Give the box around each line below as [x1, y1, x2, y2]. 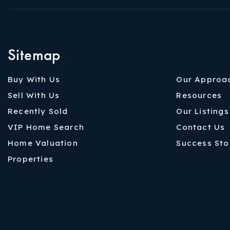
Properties [8, 154, 53, 164]
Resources [176, 90, 222, 100]
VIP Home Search [8, 122, 84, 132]
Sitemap [8, 45, 61, 64]
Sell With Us [8, 90, 60, 100]
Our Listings [176, 106, 229, 116]
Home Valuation [8, 138, 78, 148]
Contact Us [176, 122, 225, 132]
